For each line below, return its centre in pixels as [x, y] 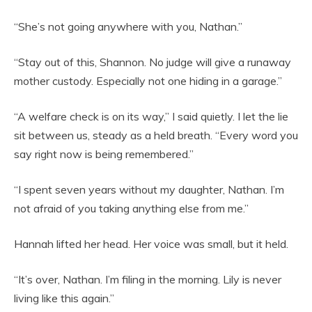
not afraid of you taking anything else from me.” [131, 209]
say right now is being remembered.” [104, 154]
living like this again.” [64, 298]
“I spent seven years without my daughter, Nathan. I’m [149, 190]
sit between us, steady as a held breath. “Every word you [156, 135]
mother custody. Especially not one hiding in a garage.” [148, 81]
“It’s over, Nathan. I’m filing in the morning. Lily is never [148, 280]
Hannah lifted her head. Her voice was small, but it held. [151, 244]
